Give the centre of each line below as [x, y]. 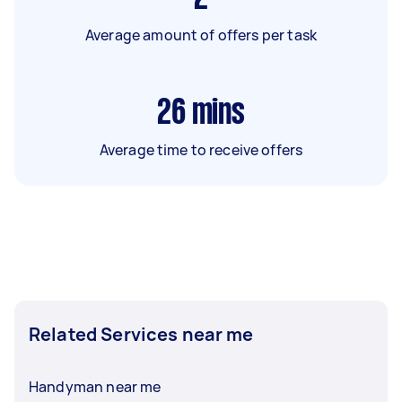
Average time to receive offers [201, 149]
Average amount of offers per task [201, 35]
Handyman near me [95, 386]
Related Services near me [141, 334]
